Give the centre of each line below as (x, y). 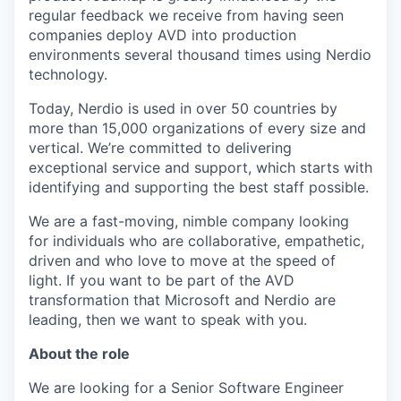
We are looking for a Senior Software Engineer (186, 388)
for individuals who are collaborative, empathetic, (196, 241)
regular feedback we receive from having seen (186, 15)
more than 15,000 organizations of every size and (197, 128)
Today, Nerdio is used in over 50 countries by (183, 108)
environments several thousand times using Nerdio (200, 55)
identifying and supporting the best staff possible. (199, 187)
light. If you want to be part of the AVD (162, 280)
